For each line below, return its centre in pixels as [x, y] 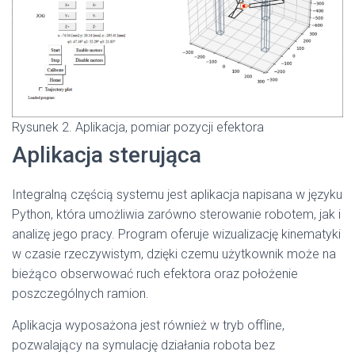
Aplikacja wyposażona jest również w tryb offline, [148, 325]
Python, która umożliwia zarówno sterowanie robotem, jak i [176, 214]
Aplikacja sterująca [107, 155]
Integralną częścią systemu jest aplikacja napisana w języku [177, 195]
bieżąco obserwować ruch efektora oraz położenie [155, 274]
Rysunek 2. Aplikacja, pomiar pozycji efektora [138, 127]
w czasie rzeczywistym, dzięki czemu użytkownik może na [174, 254]
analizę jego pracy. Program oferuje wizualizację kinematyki [176, 234]
